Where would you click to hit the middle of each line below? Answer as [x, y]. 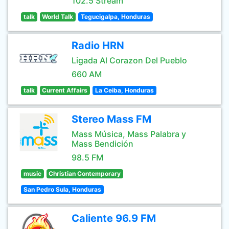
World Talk [58, 17]
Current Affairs [65, 90]
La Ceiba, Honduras [124, 90]
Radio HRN [98, 45]
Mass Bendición [102, 144]
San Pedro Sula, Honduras [62, 189]
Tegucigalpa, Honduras [115, 17]
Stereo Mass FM [111, 119]
